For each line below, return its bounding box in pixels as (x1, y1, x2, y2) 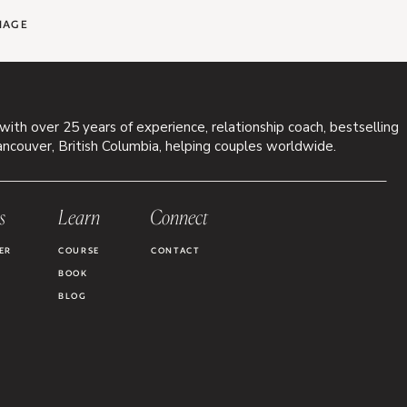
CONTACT (151, 245, 201, 255)
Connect (150, 204, 208, 229)
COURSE (58, 245, 100, 255)
